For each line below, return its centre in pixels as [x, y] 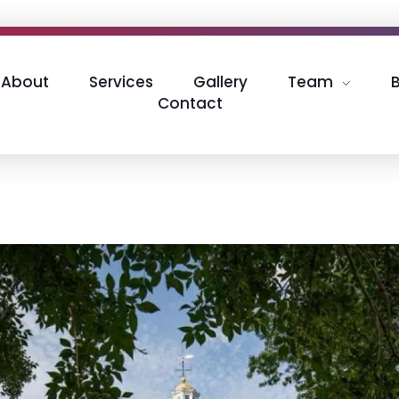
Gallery [220, 82]
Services [121, 82]
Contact [190, 103]
